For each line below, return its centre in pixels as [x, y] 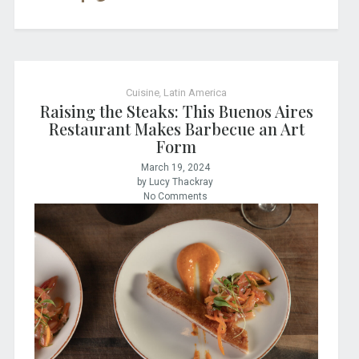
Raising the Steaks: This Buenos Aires [176, 111]
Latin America [196, 92]
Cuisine [143, 92]
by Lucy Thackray [175, 182]
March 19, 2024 [175, 168]
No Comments [175, 197]
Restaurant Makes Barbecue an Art [176, 129]
